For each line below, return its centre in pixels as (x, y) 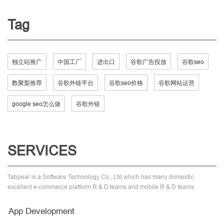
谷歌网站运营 (176, 82)
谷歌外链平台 (75, 82)
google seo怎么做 (36, 103)
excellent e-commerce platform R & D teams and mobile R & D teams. (101, 186)
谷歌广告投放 (148, 61)
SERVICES (42, 150)
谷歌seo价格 (126, 82)
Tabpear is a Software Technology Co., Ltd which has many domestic (100, 176)
